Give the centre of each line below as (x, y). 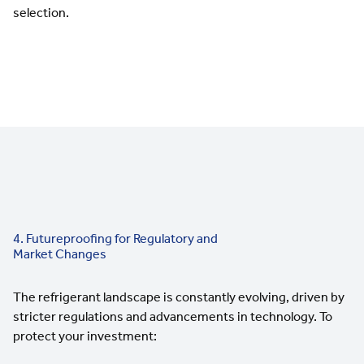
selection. (41, 12)
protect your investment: (85, 336)
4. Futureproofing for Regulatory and (115, 238)
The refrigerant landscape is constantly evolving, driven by (179, 297)
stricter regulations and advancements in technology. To (173, 316)
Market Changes (60, 253)
